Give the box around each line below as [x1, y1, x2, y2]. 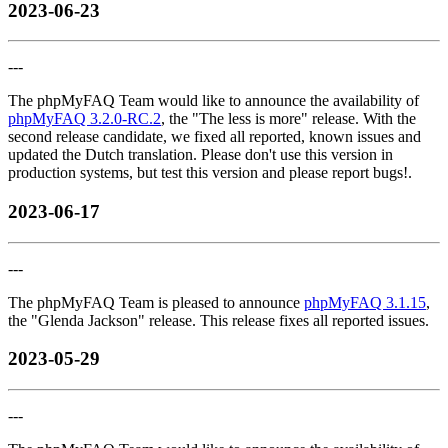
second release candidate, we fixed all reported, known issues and [8, 128, 421, 146]
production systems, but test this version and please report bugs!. [8, 164, 412, 182]
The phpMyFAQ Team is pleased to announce [8, 293, 304, 311]
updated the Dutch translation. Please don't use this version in [8, 146, 393, 164]
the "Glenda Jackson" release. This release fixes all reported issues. [8, 311, 429, 329]
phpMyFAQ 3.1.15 [304, 293, 426, 311]
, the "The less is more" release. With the [161, 110, 416, 128]
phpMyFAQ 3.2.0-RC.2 [8, 110, 161, 128]
